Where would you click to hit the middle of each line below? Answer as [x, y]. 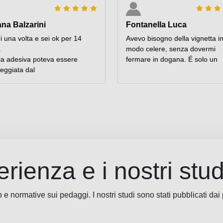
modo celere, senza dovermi [171, 49]
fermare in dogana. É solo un [172, 59]
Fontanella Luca [156, 25]
